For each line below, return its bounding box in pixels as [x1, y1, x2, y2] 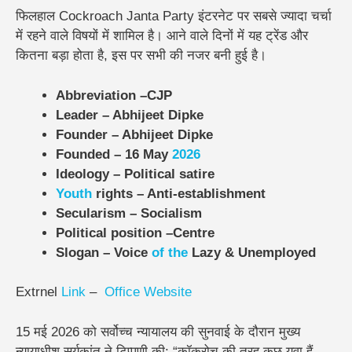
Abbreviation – [56, 87, 147, 103]
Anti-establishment [147, 185, 266, 201]
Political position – [56, 225, 173, 240]
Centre [173, 225, 214, 240]
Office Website [104, 284, 196, 300]
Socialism [141, 205, 202, 221]
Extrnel [16, 284, 61, 300]
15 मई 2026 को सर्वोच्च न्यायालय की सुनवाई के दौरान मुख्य [16, 324, 300, 339]
